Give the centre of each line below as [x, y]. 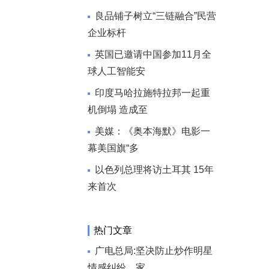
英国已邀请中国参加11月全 [153, 54]
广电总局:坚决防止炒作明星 [154, 251]
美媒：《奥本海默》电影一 [153, 131]
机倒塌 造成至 [118, 110]
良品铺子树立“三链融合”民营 [156, 16]
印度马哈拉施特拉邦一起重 [153, 93]
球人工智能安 [116, 71]
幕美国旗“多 [113, 148]
